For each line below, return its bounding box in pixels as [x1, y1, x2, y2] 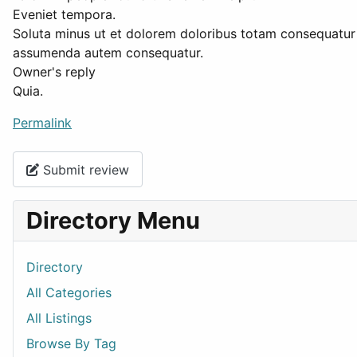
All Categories [26, 284, 112, 301]
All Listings [26, 310, 92, 327]
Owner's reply [13, 64, 96, 80]
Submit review [39, 161, 129, 178]
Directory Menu [26, 206, 200, 235]
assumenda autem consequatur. [13, 45, 203, 61]
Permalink [13, 115, 72, 131]
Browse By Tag [26, 335, 116, 352]
